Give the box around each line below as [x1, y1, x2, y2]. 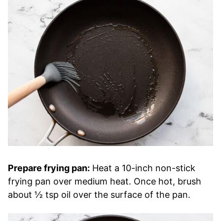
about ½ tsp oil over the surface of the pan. [8, 189, 190, 200]
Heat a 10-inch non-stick [90, 163, 195, 174]
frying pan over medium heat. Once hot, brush [8, 176, 201, 187]
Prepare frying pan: [8, 163, 90, 174]
